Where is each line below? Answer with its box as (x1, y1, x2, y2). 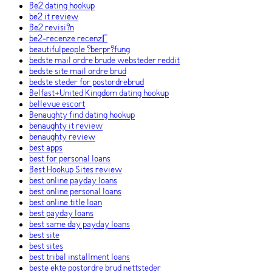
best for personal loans (29, 154, 110, 165)
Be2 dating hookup (29, 1, 95, 12)
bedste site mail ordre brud (29, 67, 126, 77)
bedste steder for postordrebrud (29, 78, 144, 88)
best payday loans (29, 209, 93, 219)
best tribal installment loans (29, 253, 130, 263)
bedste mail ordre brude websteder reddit (29, 56, 180, 66)
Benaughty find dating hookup (29, 110, 135, 121)
